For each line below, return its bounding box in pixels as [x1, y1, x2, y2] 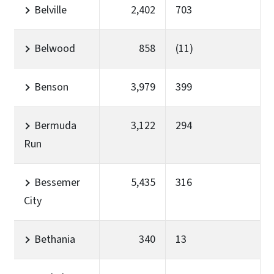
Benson [34, 79, 68, 95]
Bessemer [34, 174, 80, 190]
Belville [34, 2, 67, 18]
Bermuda [34, 117, 76, 133]
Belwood [34, 40, 75, 56]
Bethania [34, 231, 75, 247]
